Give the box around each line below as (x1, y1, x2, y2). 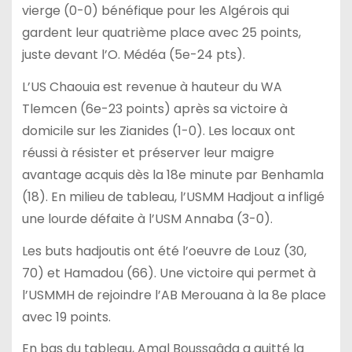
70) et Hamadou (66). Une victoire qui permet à (21, 263, 316, 282)
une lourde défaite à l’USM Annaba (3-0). (21, 209, 273, 228)
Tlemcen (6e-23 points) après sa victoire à (21, 99, 288, 118)
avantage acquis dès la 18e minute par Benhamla (21, 165, 324, 184)
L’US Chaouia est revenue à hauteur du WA (21, 77, 282, 96)
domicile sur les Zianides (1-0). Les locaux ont (21, 121, 295, 140)
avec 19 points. (21, 307, 111, 326)
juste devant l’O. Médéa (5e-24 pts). (21, 45, 245, 64)
